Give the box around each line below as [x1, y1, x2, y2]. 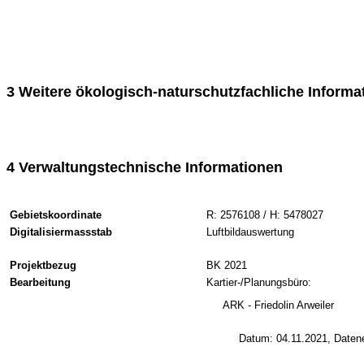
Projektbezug [10, 259, 76, 271]
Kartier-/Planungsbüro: [206, 276, 311, 288]
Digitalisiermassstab [10, 226, 112, 238]
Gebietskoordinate [10, 209, 102, 221]
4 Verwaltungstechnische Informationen [6, 159, 283, 175]
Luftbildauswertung [206, 226, 294, 238]
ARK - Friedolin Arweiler [223, 299, 334, 311]
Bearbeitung [10, 276, 71, 288]
